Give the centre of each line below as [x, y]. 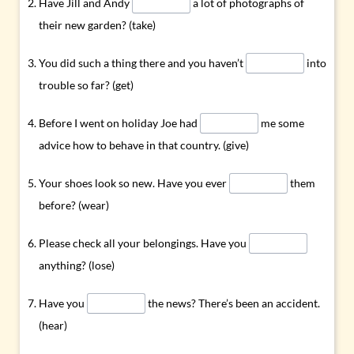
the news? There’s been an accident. [232, 303]
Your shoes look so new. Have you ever [134, 183]
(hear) [53, 325]
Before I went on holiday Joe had [120, 122]
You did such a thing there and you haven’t [143, 62]
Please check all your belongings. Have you [144, 243]
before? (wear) [74, 205]
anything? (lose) [77, 265]
